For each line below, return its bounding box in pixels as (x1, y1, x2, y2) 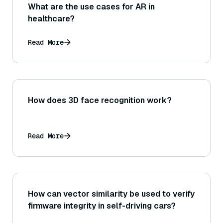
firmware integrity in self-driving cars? (28, 201, 176, 212)
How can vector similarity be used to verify (28, 189, 195, 200)
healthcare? (28, 13, 75, 24)
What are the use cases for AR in (28, 1, 155, 12)
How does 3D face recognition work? (28, 95, 172, 106)
